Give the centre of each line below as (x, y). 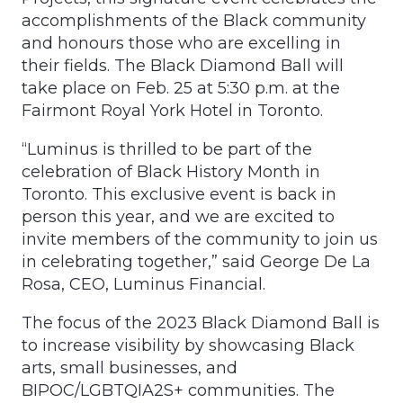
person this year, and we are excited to (178, 217)
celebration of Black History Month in (171, 172)
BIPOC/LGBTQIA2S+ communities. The (178, 391)
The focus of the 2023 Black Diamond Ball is (201, 323)
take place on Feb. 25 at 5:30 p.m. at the (181, 89)
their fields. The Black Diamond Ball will (183, 66)
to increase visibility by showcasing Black (188, 346)
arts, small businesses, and (130, 368)
